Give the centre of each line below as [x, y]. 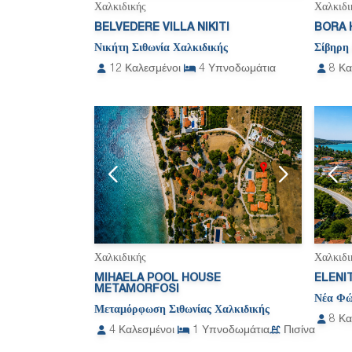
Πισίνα [299, 331]
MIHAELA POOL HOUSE [158, 279]
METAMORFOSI [137, 290]
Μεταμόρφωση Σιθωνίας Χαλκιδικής [182, 310]
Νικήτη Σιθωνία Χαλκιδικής [161, 48]
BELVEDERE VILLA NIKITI [162, 27]
